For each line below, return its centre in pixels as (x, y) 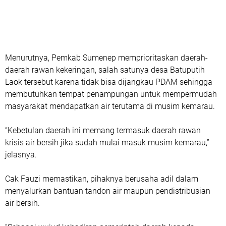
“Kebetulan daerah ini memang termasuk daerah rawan (103, 130)
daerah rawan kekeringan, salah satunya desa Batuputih (105, 70)
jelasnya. (21, 155)
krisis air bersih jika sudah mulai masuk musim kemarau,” (107, 143)
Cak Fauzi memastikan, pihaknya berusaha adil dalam (102, 179)
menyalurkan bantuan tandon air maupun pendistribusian (108, 191)
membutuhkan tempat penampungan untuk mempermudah (111, 94)
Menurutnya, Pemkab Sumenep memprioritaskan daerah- (106, 58)
